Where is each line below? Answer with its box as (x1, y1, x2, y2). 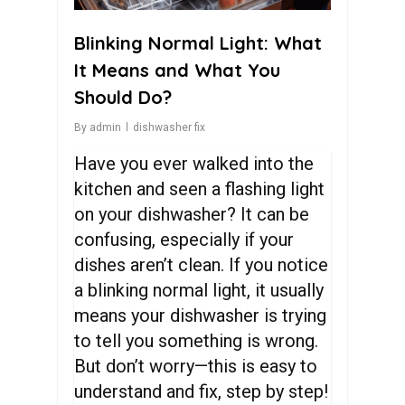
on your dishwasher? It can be (74, 203, 310, 225)
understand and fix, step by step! (74, 381, 329, 402)
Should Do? (74, 86, 172, 108)
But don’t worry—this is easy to (74, 355, 318, 377)
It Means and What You (74, 59, 280, 81)
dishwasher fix (133, 121, 205, 134)
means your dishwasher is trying (74, 305, 327, 326)
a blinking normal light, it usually (74, 279, 325, 301)
